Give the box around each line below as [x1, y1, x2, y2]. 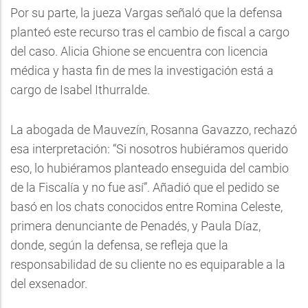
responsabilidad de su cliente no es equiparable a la [10, 257, 285, 272]
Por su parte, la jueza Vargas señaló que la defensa [10, 5, 283, 20]
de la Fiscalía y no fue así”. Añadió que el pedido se [10, 180, 279, 195]
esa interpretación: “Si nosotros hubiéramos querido [10, 142, 288, 156]
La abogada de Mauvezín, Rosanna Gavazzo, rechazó [10, 122, 297, 137]
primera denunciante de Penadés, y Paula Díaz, [10, 219, 261, 233]
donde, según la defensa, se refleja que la [10, 238, 228, 252]
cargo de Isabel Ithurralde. [10, 82, 150, 97]
